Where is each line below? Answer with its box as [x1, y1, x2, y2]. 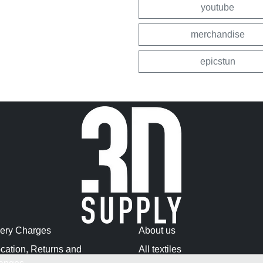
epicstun [200, 56, 235, 66]
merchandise [190, 29, 245, 39]
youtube [201, 2, 234, 12]
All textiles [139, 244, 181, 254]
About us [139, 225, 176, 235]
